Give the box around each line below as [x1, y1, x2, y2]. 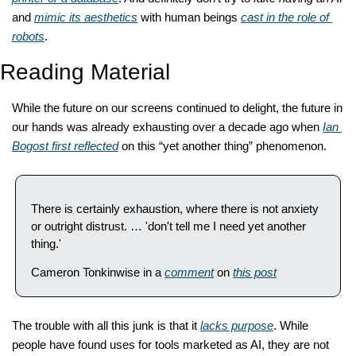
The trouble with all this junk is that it [12, 319, 200, 332]
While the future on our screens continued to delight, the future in [12, 102, 342, 114]
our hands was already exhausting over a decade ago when [12, 121, 323, 133]
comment [164, 266, 214, 279]
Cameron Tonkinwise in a [31, 266, 164, 279]
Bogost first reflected [12, 140, 118, 153]
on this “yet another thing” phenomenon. [118, 140, 330, 153]
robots [12, 30, 44, 43]
